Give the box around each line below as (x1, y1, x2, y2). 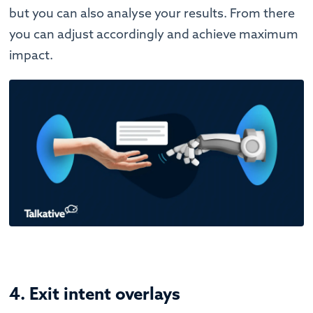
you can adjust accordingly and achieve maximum (9, 25, 299, 42)
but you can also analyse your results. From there (9, 4, 296, 21)
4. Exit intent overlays (9, 283, 185, 305)
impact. (9, 46, 57, 63)
